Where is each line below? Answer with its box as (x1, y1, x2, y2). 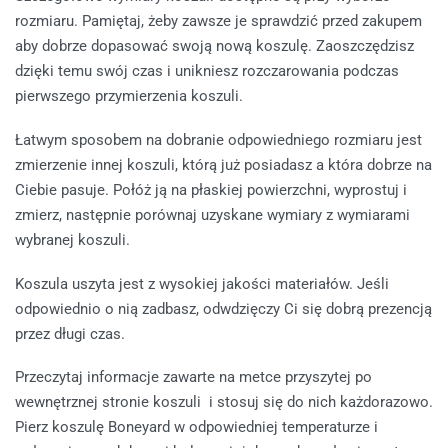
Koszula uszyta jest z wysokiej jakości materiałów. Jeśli (15, 274, 389, 293)
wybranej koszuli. (15, 230, 130, 249)
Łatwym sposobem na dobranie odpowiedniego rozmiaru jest (15, 130, 422, 149)
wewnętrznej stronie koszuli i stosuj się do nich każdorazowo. (15, 393, 433, 412)
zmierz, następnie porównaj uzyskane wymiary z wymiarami (15, 205, 410, 224)
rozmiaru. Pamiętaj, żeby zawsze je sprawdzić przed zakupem (15, 12, 422, 31)
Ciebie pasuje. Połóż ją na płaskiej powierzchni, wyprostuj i (15, 180, 407, 199)
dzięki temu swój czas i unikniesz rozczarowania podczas (15, 62, 399, 81)
